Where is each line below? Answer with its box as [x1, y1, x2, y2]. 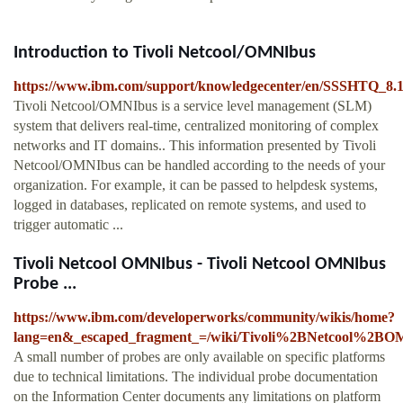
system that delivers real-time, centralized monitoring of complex [13, 118, 379, 134]
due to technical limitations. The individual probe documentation [13, 369, 378, 385]
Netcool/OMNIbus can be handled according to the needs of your [13, 157, 385, 174]
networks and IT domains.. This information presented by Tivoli [13, 138, 376, 154]
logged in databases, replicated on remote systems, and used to [13, 197, 366, 213]
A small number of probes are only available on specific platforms [13, 349, 385, 365]
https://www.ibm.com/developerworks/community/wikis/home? [13, 309, 395, 326]
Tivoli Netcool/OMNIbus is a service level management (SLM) [13, 98, 372, 114]
